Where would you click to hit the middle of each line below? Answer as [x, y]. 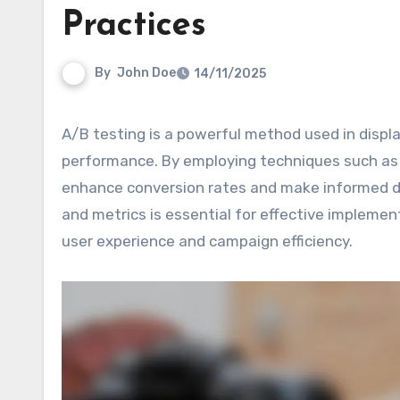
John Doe [146, 73]
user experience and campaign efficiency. [207, 241]
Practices [134, 26]
